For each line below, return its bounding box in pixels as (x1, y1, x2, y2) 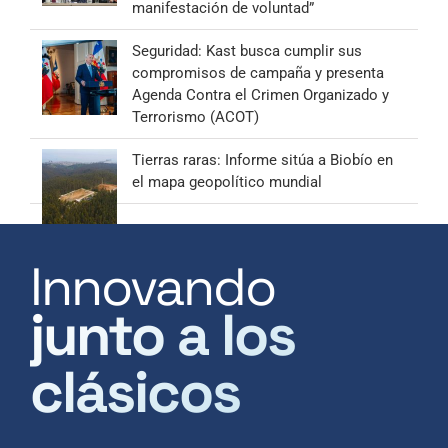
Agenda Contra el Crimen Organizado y (132, 85, 389, 104)
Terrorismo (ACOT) (132, 107, 259, 126)
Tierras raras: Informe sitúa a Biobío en (132, 150, 393, 169)
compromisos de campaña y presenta (132, 63, 384, 82)
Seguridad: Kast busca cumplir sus (132, 41, 362, 60)
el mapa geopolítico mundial (132, 172, 322, 191)
